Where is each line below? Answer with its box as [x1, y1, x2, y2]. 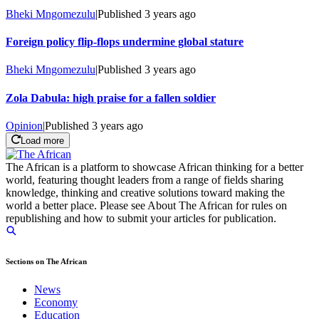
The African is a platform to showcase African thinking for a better [6, 161, 303, 174]
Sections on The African [6, 257, 87, 266]
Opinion [6, 119, 43, 132]
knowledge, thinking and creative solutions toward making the [6, 187, 285, 199]
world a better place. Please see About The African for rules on [6, 199, 287, 212]
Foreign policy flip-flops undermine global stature [6, 36, 244, 48]
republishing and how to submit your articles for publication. [6, 212, 276, 225]
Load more [21, 135, 65, 147]
